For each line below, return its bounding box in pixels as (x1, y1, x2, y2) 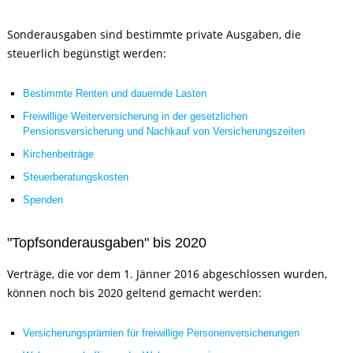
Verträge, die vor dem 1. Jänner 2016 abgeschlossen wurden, (7, 266, 328, 281)
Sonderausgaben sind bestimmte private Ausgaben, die (7, 27, 302, 42)
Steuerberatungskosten (23, 171, 129, 183)
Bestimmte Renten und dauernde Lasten (23, 87, 207, 99)
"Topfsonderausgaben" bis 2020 (7, 235, 207, 251)
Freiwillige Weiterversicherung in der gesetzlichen (23, 110, 248, 122)
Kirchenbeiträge (23, 148, 95, 160)
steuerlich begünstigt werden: (7, 46, 167, 61)
